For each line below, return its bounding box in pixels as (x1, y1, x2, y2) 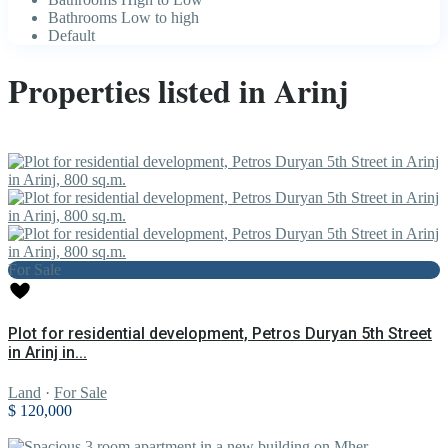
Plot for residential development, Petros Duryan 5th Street (8, 324, 432, 344)
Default (48, 27, 95, 45)
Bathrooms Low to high (48, 9, 199, 27)
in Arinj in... (8, 343, 87, 363)
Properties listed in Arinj (8, 66, 349, 114)
